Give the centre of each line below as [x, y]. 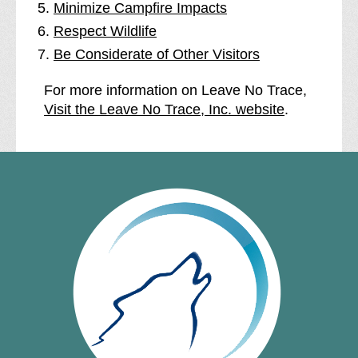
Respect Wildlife [105, 31]
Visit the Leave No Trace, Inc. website [164, 109]
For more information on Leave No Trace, [175, 90]
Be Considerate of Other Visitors [157, 54]
